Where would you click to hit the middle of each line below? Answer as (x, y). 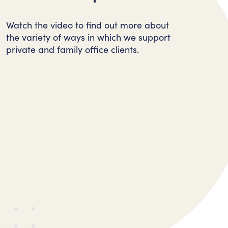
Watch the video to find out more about (88, 25)
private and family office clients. (73, 49)
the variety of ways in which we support (88, 37)
